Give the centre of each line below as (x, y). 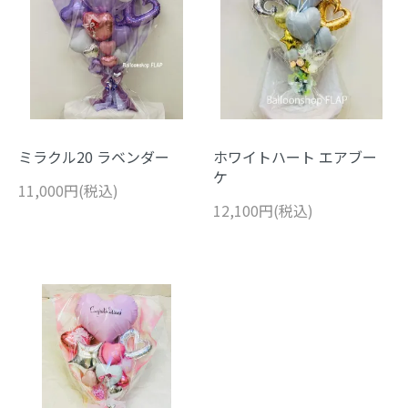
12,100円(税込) (263, 210)
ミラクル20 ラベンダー (94, 156)
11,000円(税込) (68, 190)
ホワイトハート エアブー (295, 156)
